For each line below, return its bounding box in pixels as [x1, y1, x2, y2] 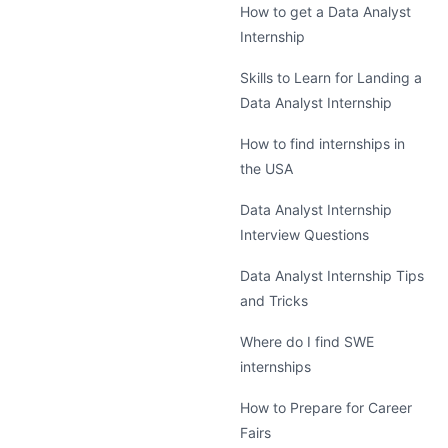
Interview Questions [240, 226, 369, 243]
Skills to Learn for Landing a [240, 69, 422, 86]
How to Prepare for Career [240, 399, 412, 416]
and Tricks [240, 292, 308, 309]
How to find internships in [240, 135, 405, 152]
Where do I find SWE [240, 333, 374, 350]
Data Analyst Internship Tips [240, 267, 424, 284]
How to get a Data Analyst [240, 3, 411, 20]
